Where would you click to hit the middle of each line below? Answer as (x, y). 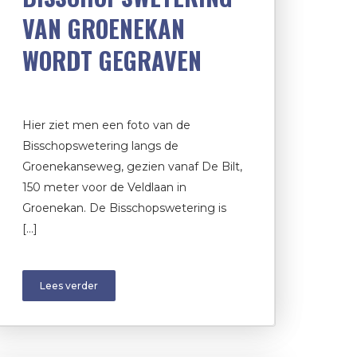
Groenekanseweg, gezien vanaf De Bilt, (132, 166)
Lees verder (69, 285)
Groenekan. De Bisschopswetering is (124, 208)
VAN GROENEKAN (104, 28)
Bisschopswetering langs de (100, 145)
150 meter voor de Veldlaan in (104, 187)
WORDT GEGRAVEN (112, 60)
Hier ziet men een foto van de (106, 125)
